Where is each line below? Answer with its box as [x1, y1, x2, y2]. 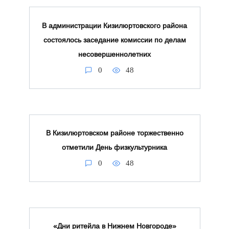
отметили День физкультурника [62, 143, 167, 152]
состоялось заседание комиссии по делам [43, 36, 186, 44]
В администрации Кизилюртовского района [42, 21, 187, 30]
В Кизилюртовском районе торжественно [45, 129, 184, 138]
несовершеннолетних [78, 50, 151, 59]
